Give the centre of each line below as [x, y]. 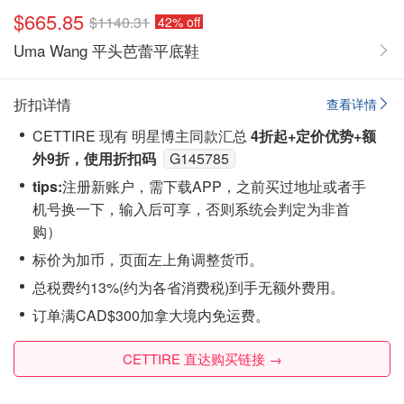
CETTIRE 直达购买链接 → [202, 358]
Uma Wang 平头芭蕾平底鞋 [106, 50]
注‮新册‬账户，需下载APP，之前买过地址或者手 [69, 186]
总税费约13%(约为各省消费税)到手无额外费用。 [188, 287]
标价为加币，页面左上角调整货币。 [148, 259]
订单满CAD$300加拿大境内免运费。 [151, 315]
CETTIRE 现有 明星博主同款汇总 [142, 136]
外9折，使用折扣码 [96, 158]
